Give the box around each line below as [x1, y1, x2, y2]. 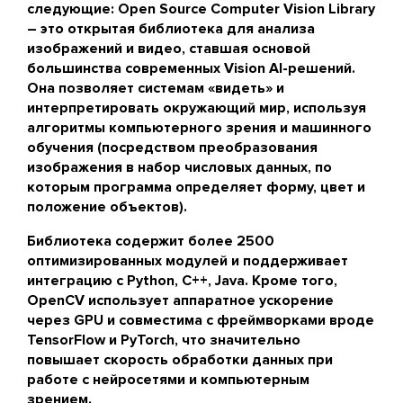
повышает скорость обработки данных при [27, 351, 333, 369]
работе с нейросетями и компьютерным [27, 371, 309, 389]
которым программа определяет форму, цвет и [27, 178, 365, 196]
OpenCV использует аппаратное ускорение [27, 291, 334, 309]
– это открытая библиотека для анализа [27, 20, 315, 38]
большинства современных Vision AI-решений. [27, 59, 355, 77]
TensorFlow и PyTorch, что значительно [27, 331, 300, 349]
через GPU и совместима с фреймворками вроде [27, 311, 374, 329]
